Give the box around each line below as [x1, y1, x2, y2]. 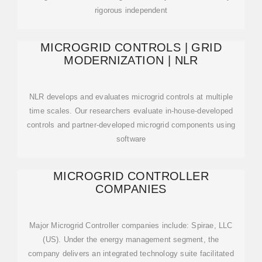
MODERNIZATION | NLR [64, 54, 198, 67]
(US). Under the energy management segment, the [43, 235, 219, 244]
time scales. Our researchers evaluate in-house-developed [29, 106, 233, 115]
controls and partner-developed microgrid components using [26, 120, 236, 129]
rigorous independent [95, 6, 167, 15]
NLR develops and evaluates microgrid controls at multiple [29, 92, 233, 101]
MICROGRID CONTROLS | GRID [40, 41, 222, 54]
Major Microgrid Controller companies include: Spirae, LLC [29, 221, 233, 230]
